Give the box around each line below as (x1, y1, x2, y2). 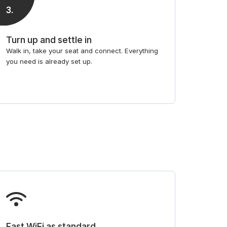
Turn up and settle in (6, 34, 92, 45)
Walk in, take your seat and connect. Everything (6, 46, 158, 55)
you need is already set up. (6, 57, 92, 65)
